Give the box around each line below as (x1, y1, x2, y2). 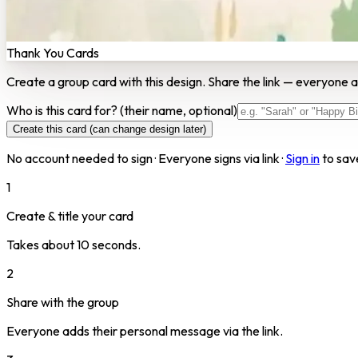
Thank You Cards (6, 44, 99, 61)
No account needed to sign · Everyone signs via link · (6, 149, 283, 166)
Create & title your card (6, 207, 133, 224)
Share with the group (6, 293, 119, 310)
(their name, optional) (120, 101, 237, 118)
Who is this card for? (6, 101, 120, 118)
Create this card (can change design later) (13, 122, 206, 135)
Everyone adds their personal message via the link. (6, 322, 283, 339)
